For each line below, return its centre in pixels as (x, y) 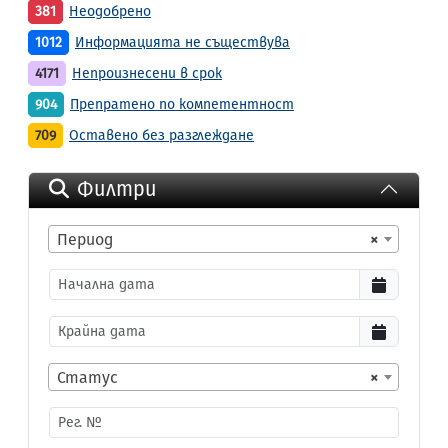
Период (85, 239)
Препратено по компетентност (182, 104)
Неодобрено (110, 11)
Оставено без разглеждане (161, 135)
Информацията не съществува (182, 42)
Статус (87, 377)
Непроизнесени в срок (147, 73)
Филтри (117, 189)
